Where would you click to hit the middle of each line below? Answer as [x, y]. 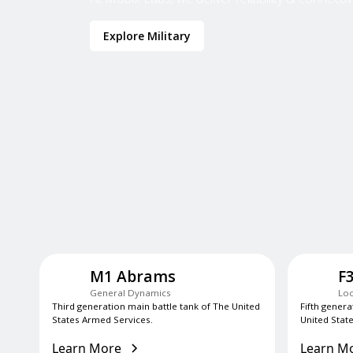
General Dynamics [130, 293]
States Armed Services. [102, 320]
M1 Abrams [133, 276]
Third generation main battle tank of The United [156, 306]
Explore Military [147, 36]
